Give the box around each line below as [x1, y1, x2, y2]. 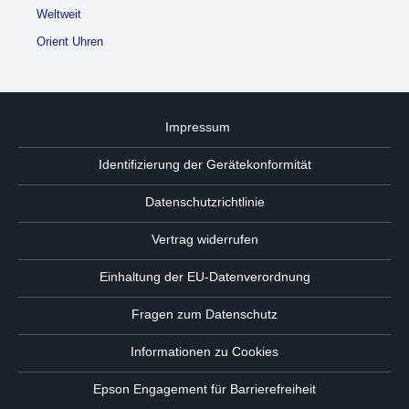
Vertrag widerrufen [151, 231, 258, 246]
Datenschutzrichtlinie [144, 194, 265, 209]
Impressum [164, 119, 230, 134]
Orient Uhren [37, 34, 103, 48]
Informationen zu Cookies [131, 343, 278, 359]
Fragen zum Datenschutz [131, 306, 278, 321]
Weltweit [37, 6, 81, 21]
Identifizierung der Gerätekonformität [98, 156, 311, 172]
